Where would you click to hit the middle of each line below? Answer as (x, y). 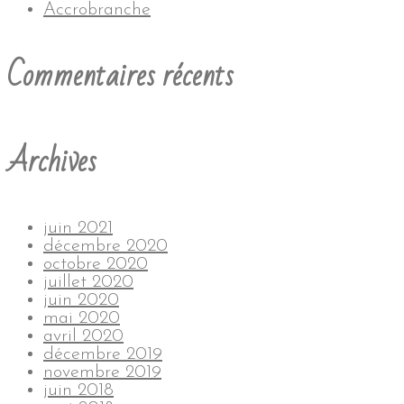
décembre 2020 (106, 246)
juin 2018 (78, 390)
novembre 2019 (102, 372)
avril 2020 (83, 336)
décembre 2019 (103, 354)
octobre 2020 (96, 264)
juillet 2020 (88, 282)
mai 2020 (82, 318)
